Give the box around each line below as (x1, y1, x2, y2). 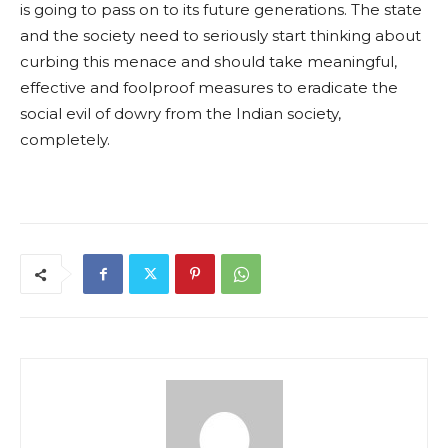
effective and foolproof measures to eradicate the (20, 78, 398, 98)
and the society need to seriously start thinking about (20, 26, 421, 46)
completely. (20, 130, 110, 150)
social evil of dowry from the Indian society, (20, 104, 341, 124)
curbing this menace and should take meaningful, (20, 52, 397, 72)
